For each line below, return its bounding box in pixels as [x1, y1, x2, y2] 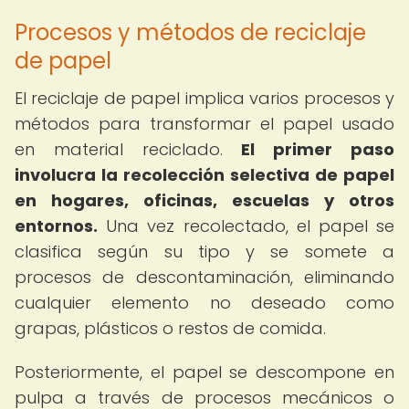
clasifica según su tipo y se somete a [15, 240, 394, 263]
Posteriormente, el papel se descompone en [15, 361, 394, 383]
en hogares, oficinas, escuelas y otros [15, 189, 394, 212]
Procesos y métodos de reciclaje [15, 17, 366, 47]
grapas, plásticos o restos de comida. [15, 317, 326, 340]
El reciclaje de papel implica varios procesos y [15, 87, 394, 110]
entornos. [15, 215, 98, 237]
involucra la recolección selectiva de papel [15, 163, 394, 186]
